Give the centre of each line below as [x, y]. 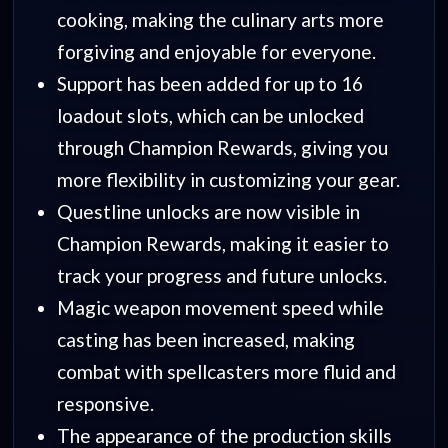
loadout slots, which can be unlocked [210, 115]
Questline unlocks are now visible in [208, 211]
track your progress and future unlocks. [221, 275]
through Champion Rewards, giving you [222, 147]
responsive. [105, 403]
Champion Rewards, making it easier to [222, 243]
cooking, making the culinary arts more [220, 19]
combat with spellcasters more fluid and [226, 371]
